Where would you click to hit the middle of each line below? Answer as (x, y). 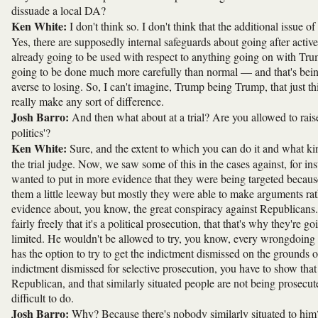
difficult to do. (43, 297)
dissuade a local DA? (59, 10)
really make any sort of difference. (88, 101)
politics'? (31, 132)
